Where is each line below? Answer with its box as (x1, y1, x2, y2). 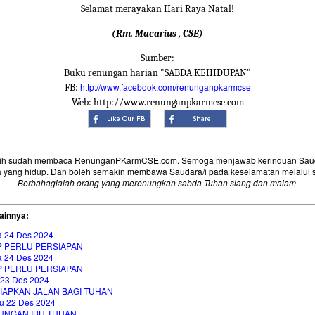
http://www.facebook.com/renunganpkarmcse (79, 81, 251, 94)
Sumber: (141, 52, 174, 65)
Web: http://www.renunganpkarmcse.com (71, 96, 244, 109)
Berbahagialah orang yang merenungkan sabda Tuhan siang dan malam (17, 176, 296, 189)
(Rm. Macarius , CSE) (112, 27, 203, 40)
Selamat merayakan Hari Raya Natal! (81, 3, 234, 15)
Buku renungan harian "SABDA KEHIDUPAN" (64, 67, 251, 79)
